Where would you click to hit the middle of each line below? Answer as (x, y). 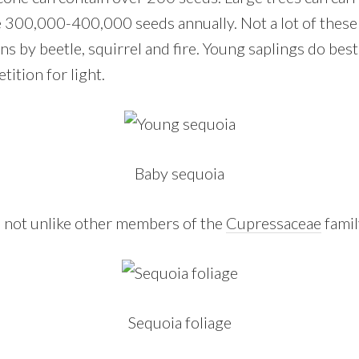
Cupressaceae (274, 222)
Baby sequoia (179, 173)
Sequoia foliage (179, 322)
